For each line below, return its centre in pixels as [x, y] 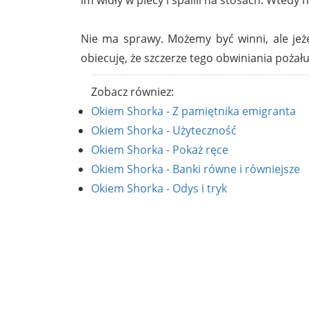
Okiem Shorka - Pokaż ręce [160, 149]
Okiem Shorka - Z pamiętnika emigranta [193, 111]
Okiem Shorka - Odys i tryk [159, 188]
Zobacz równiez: [132, 91]
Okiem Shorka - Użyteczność [164, 130]
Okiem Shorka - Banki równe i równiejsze [196, 169]
